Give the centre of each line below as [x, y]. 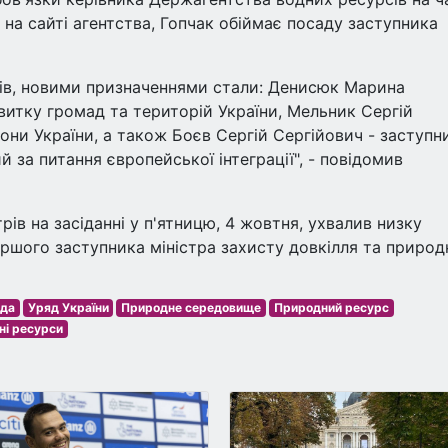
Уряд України [68, 307]
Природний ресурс [331, 307]
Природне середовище [191, 307]
